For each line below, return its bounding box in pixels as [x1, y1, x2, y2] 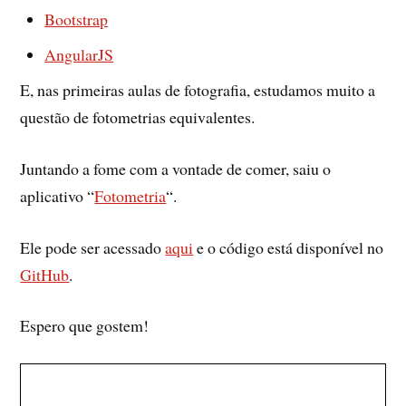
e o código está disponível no [193, 236, 384, 258]
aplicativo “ [20, 184, 95, 207]
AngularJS [44, 43, 114, 66]
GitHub [20, 263, 70, 285]
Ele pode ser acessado [20, 236, 166, 258]
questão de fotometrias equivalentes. [20, 106, 256, 129]
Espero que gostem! [20, 314, 150, 337]
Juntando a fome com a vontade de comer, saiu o [20, 157, 332, 179]
